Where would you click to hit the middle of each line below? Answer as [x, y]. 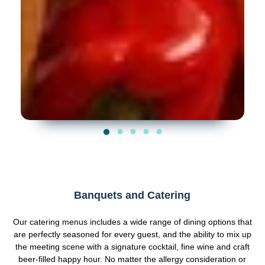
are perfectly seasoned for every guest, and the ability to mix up [132, 235]
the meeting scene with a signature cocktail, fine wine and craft [132, 247]
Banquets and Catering [132, 195]
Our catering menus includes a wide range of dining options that [132, 222]
